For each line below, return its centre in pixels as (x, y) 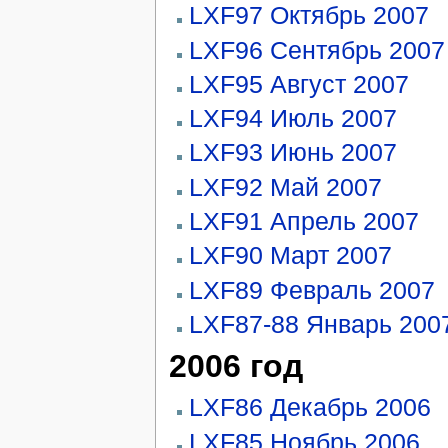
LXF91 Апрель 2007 (303, 221)
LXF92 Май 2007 (285, 186)
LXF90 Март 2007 (290, 255)
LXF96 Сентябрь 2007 (316, 49)
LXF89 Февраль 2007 (311, 289)
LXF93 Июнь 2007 (292, 152)
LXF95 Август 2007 (298, 83)
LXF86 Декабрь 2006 (309, 407)
